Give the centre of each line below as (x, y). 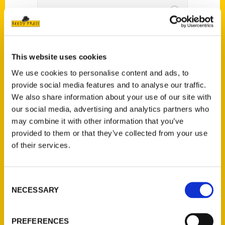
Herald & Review (113, 98)
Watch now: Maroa (113, 42)
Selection (19, 192)
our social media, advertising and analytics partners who (110, 109)
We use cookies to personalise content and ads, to (100, 73)
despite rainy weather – (113, 80)
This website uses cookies (59, 57)
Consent (18, 180)
